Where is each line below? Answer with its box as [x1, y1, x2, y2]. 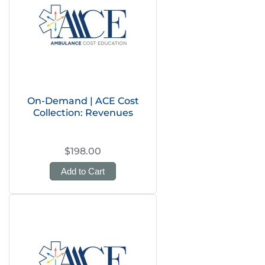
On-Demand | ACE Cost [27, 95, 139, 106]
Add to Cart [61, 166, 105, 176]
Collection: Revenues [33, 107, 133, 118]
